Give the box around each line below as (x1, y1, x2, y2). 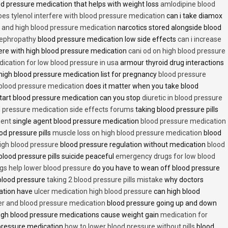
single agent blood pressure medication (11, 117, 140, 125)
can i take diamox (165, 11, 222, 20)
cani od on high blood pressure (128, 46, 225, 55)
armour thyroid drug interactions (119, 58, 224, 67)
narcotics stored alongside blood (116, 23, 221, 32)
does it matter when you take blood (84, 81, 198, 90)
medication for (160, 210, 208, 219)
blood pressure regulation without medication (59, 140, 207, 149)
